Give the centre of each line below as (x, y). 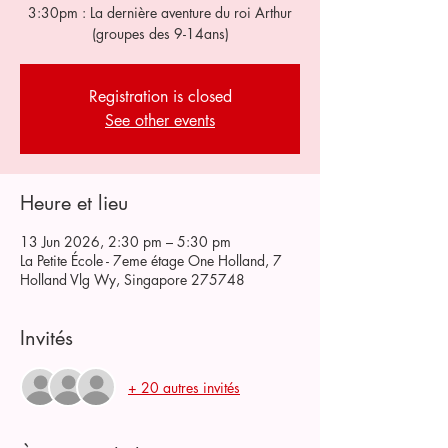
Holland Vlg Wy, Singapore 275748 (132, 279)
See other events (160, 120)
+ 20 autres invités (184, 387)
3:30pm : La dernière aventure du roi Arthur (160, 12)
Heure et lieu (74, 203)
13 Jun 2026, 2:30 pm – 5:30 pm (125, 241)
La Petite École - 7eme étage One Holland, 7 (151, 260)
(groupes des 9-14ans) (160, 33)
